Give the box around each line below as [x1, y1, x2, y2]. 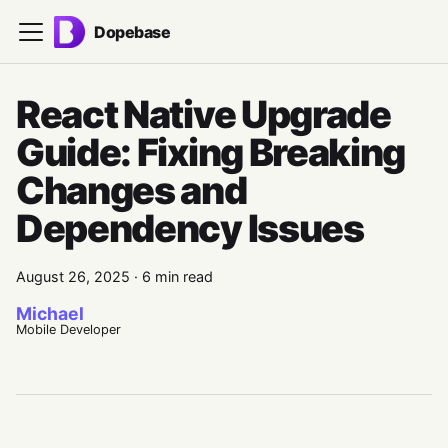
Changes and [16, 168, 247, 213]
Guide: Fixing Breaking [16, 130, 406, 175]
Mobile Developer [16, 322, 121, 337]
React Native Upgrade [16, 92, 391, 137]
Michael [16, 303, 84, 324]
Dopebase [94, 21, 171, 42]
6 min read [142, 268, 213, 285]
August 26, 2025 [16, 268, 130, 285]
